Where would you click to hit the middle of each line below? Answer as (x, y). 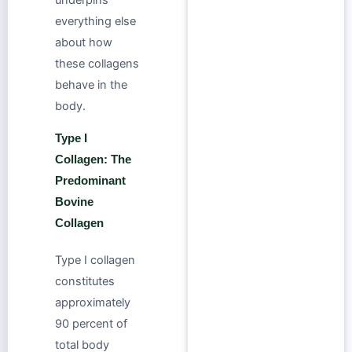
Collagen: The (93, 160)
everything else (95, 21)
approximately (93, 303)
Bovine (74, 202)
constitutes (85, 282)
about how (84, 42)
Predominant (90, 181)
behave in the (91, 84)
